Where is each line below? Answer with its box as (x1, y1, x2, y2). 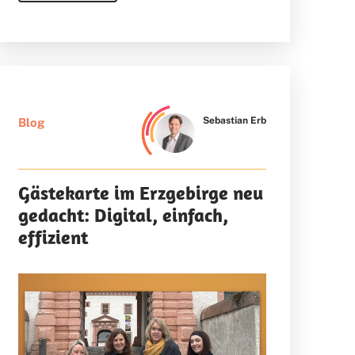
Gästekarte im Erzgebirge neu (17, 181, 263, 205)
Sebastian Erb (202, 115, 266, 127)
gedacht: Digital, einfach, (17, 203, 228, 227)
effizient (17, 225, 88, 250)
